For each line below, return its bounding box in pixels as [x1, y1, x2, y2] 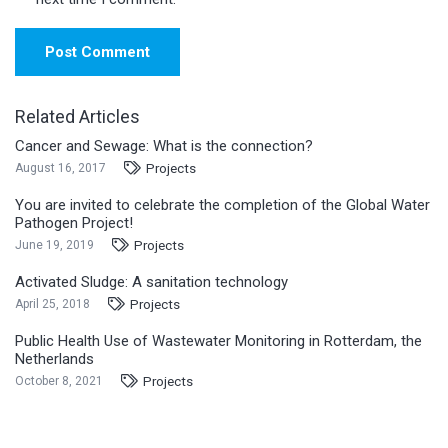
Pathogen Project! [15, 214, 133, 232]
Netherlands [15, 350, 94, 368]
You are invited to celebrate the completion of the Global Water [15, 196, 430, 214]
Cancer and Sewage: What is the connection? [15, 137, 313, 155]
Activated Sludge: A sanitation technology [15, 273, 288, 291]
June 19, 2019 [15, 238, 94, 252]
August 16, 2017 [15, 161, 106, 175]
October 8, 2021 [15, 374, 103, 388]
